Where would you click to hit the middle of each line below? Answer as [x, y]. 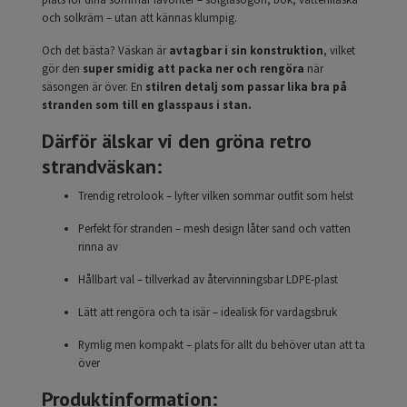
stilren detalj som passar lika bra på [246, 87]
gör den [62, 69]
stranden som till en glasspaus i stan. [147, 105]
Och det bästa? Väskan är [105, 50]
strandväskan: [102, 167]
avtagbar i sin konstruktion [246, 50]
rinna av [98, 247]
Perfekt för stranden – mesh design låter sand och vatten [214, 228]
